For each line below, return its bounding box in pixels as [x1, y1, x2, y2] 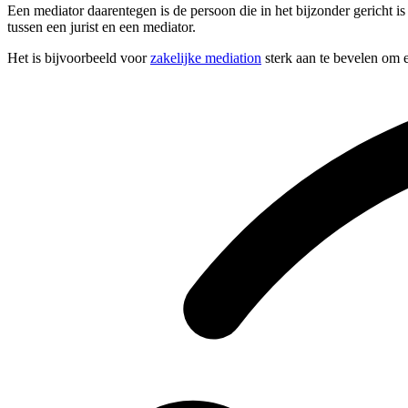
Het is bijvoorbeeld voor [7, 50, 150, 66]
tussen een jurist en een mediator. [7, 19, 196, 36]
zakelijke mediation [150, 50, 261, 66]
